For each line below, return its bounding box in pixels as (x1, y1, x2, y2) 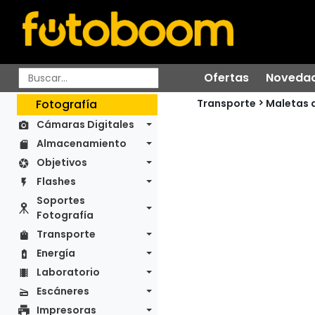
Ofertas (204, 70, 249, 86)
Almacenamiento (37, 136, 127, 150)
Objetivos (37, 155, 87, 169)
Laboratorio (37, 265, 100, 279)
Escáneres (37, 284, 89, 298)
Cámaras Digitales (37, 117, 134, 131)
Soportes (37, 193, 85, 207)
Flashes (37, 174, 76, 188)
